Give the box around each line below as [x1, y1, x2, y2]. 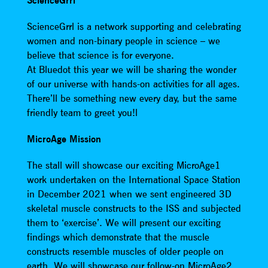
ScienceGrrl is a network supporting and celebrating [26, 20, 241, 33]
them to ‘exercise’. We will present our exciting [26, 217, 221, 229]
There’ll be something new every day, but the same [26, 92, 237, 105]
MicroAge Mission [26, 133, 101, 145]
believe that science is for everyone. [26, 49, 174, 62]
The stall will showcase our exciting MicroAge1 [26, 159, 221, 172]
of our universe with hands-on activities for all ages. [26, 78, 240, 90]
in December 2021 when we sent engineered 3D [26, 188, 232, 200]
